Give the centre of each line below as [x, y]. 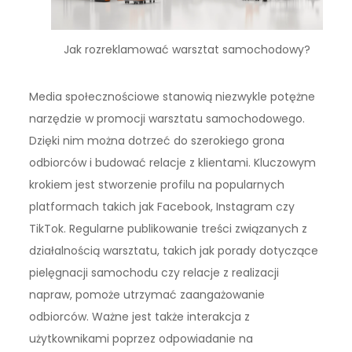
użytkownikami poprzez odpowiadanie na [141, 339]
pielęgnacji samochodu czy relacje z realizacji [154, 273]
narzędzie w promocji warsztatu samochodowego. [167, 119]
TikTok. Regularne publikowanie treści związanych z [169, 229]
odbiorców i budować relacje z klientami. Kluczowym [173, 163]
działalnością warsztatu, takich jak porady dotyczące [174, 251]
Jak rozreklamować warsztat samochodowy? [187, 49]
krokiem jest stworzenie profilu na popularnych [157, 185]
